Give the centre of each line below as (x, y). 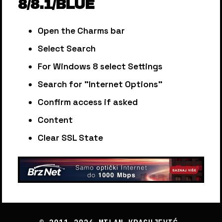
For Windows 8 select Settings (100, 66)
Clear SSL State (70, 138)
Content (55, 120)
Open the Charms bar (81, 31)
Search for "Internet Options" (100, 84)
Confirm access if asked (88, 102)
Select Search (67, 49)
